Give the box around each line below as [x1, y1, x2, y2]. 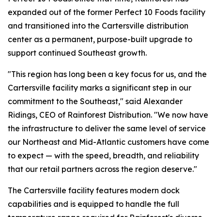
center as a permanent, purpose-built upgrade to [8, 34, 192, 44]
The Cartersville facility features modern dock [8, 186, 180, 195]
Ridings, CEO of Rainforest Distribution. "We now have [8, 110, 208, 120]
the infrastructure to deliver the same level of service [8, 124, 206, 133]
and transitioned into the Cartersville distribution [8, 21, 188, 31]
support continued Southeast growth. [8, 48, 147, 58]
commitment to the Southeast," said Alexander [8, 96, 183, 106]
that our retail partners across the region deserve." [8, 164, 197, 174]
